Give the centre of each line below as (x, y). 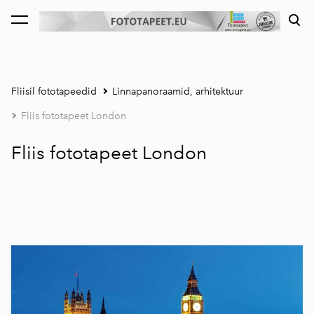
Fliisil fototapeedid (54, 91)
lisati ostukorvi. (52, 25)
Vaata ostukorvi (155, 25)
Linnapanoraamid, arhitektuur (178, 91)
